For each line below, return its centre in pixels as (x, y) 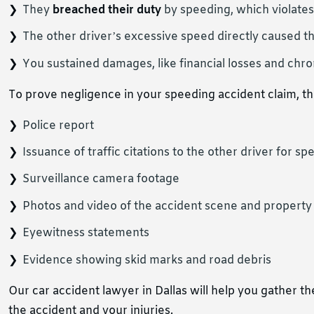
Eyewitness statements (86, 233)
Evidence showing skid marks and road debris (147, 260)
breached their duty (107, 10)
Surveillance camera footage (101, 179)
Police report (58, 125)
